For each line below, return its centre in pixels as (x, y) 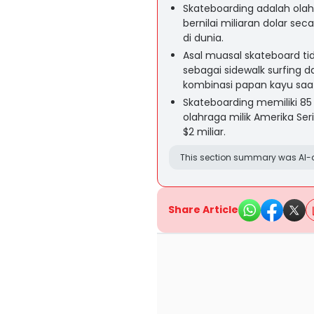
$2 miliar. (204, 132)
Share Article (203, 210)
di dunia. (203, 38)
